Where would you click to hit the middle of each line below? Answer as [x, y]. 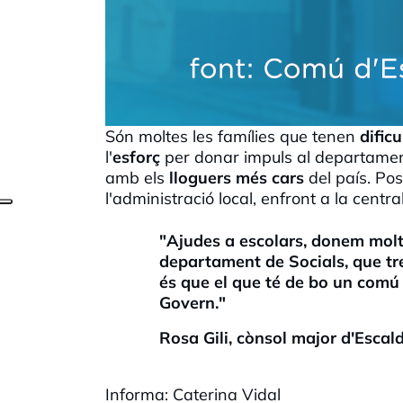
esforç [139, 157]
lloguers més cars [234, 177]
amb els [135, 177]
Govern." [193, 302]
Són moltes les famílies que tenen [230, 136]
